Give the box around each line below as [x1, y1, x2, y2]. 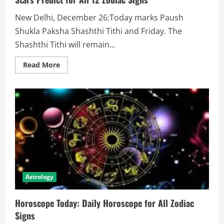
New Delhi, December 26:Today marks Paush [15, 11, 183, 23]
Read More [23, 59, 60, 69]
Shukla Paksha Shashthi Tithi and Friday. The [15, 25, 182, 36]
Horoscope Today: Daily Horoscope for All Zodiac [15, 196, 194, 209]
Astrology [25, 172, 53, 181]
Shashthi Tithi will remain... [15, 38, 115, 50]
